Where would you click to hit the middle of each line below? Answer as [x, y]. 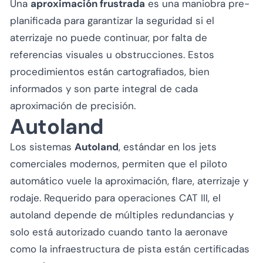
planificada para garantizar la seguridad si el [112, 20]
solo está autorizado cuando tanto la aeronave [119, 232]
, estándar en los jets [168, 146]
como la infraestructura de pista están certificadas [130, 249]
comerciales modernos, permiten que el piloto [119, 163]
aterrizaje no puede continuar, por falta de [109, 37]
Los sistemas [42, 146]
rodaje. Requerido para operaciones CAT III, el [115, 198]
